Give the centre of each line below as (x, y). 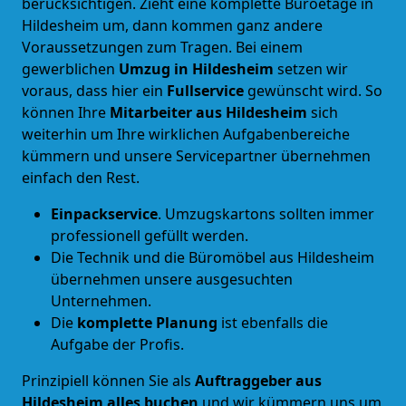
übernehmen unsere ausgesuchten (172, 279)
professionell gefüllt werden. (150, 235)
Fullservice (205, 90)
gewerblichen (70, 68)
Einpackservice (104, 213)
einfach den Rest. (81, 177)
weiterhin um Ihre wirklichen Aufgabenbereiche (186, 134)
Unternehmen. (101, 300)
